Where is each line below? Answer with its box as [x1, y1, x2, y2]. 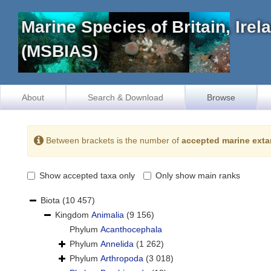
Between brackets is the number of [44, 135, 181, 145]
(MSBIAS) [21, 42, 98, 60]
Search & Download [88, 93, 163, 102]
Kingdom [55, 210, 91, 220]
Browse [207, 93, 235, 102]
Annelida [100, 239, 134, 249]
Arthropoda [100, 253, 143, 264]
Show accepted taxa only [39, 171, 135, 181]
